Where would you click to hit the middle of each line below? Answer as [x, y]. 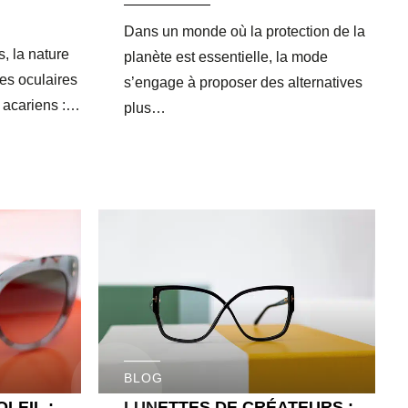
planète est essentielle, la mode [225, 56]
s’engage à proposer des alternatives [243, 82]
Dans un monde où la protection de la [244, 31]
